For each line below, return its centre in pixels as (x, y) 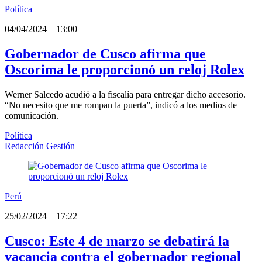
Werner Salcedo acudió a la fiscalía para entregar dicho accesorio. (125, 94)
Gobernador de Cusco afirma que (105, 54)
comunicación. (32, 115)
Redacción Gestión (40, 146)
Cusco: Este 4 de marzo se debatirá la (117, 241)
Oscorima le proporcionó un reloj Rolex (125, 69)
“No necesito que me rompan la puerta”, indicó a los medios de (121, 105)
